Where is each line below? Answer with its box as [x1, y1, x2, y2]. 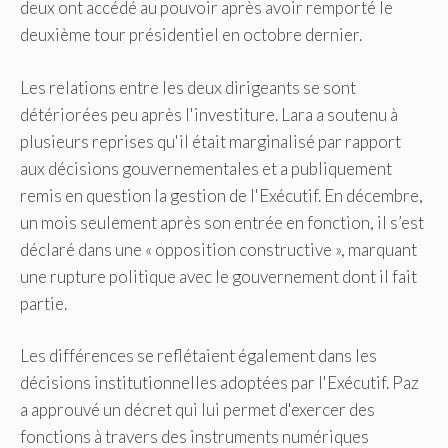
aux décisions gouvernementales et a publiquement [20, 157, 392, 179]
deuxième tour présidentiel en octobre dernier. [20, 24, 362, 46]
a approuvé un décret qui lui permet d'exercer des [20, 399, 375, 421]
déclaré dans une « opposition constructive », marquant [20, 238, 417, 260]
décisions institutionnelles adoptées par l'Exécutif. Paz [20, 372, 419, 394]
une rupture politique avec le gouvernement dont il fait [20, 265, 417, 287]
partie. [20, 292, 67, 314]
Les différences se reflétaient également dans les [20, 345, 377, 367]
